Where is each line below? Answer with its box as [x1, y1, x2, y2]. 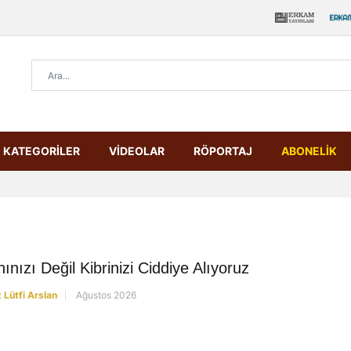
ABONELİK [281, 144, 337, 157]
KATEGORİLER [3, 144, 80, 157]
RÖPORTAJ [194, 144, 252, 157]
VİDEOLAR [109, 144, 165, 157]
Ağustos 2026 [76, 289, 136, 301]
